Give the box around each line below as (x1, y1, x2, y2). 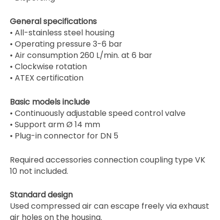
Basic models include (10, 96, 90, 108)
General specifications (10, 16, 97, 27)
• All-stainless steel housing (10, 27, 114, 39)
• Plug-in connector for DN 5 (10, 130, 118, 142)
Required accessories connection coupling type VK (10, 154, 205, 165)
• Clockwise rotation (10, 61, 87, 73)
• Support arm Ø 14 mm (10, 119, 100, 131)
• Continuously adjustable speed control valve (10, 108, 186, 119)
